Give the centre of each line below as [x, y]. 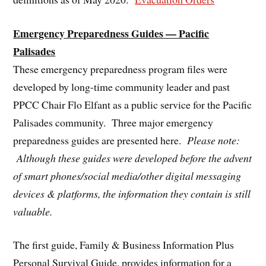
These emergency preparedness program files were [121, 69]
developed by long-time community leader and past [122, 86]
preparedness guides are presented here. [100, 140]
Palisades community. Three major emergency [113, 122]
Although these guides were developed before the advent [133, 158]
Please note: [214, 140]
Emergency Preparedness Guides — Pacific [111, 33]
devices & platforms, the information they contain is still [132, 193]
